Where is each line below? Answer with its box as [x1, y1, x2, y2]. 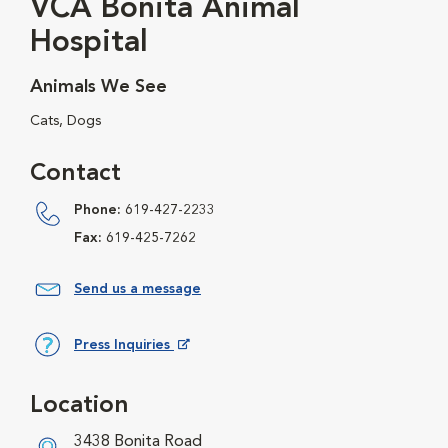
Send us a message [74, 282, 201, 297]
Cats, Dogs [30, 114, 101, 129]
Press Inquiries [74, 337, 174, 352]
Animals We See [30, 78, 167, 97]
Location [30, 393, 129, 418]
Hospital [30, 28, 148, 59]
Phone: [74, 203, 121, 218]
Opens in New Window [73, 364, 225, 379]
